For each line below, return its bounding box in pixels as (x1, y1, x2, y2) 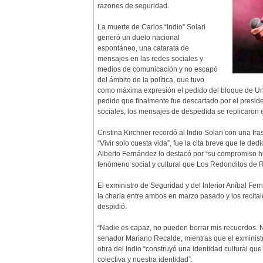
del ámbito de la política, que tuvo (97, 76, 204, 84)
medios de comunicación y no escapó (97, 65, 218, 73)
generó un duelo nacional (97, 33, 180, 42)
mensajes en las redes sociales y (97, 55, 203, 63)
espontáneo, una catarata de (97, 44, 189, 52)
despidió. (97, 203, 127, 211)
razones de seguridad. (97, 2, 169, 10)
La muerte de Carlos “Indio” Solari (97, 23, 205, 31)
